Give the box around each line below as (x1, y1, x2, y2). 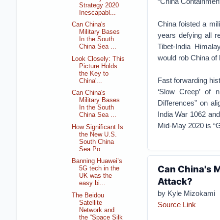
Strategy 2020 (79, 2, 119, 9)
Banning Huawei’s (72, 158, 123, 165)
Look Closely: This (72, 55, 125, 62)
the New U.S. (79, 131, 117, 138)
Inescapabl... (79, 9, 116, 17)
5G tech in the (79, 165, 120, 172)
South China (79, 138, 114, 145)
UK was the (79, 172, 112, 180)
